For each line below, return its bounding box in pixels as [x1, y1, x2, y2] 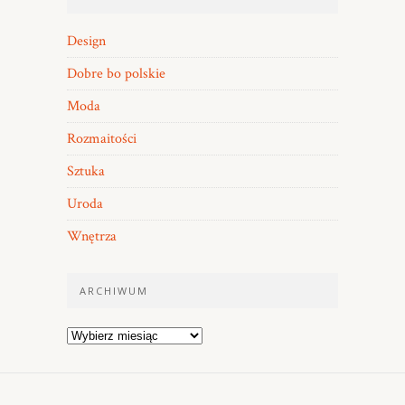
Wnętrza [67, 227, 117, 247]
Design [67, 32, 106, 52]
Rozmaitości [67, 129, 137, 149]
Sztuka [67, 162, 105, 182]
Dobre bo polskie [67, 64, 165, 84]
